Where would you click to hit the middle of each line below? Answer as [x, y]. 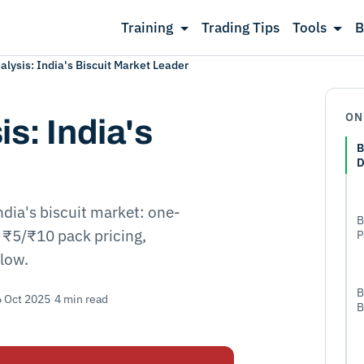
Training [147, 28]
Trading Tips [240, 28]
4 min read [81, 299]
